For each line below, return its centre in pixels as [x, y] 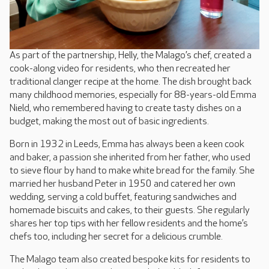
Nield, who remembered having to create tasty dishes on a [125, 109]
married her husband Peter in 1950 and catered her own [122, 184]
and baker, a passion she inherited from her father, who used [130, 158]
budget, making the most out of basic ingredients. [109, 122]
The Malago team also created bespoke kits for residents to [130, 260]
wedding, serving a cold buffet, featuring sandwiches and [123, 198]
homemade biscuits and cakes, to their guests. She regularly [130, 211]
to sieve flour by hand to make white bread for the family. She [132, 171]
